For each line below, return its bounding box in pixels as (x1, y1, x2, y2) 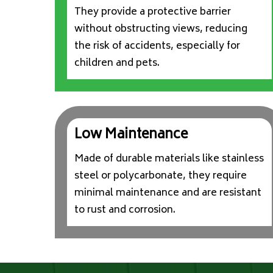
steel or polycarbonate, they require (74, 168, 247, 185)
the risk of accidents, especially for (74, 38, 241, 55)
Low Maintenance (74, 124, 188, 147)
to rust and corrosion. (74, 202, 176, 219)
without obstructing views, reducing (74, 21, 248, 38)
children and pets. (74, 55, 160, 73)
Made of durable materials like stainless (74, 151, 264, 168)
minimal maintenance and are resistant (74, 185, 262, 202)
